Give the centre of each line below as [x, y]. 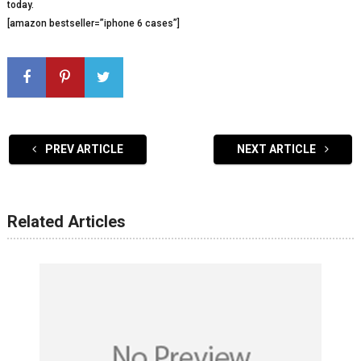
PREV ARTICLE [83, 149]
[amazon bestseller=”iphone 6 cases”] [93, 23]
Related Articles [66, 222]
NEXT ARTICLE [278, 149]
